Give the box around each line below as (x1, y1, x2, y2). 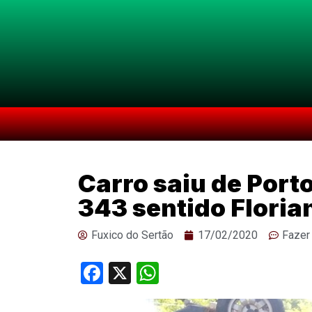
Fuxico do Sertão (91, 228, 173, 242)
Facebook (103, 260, 196, 286)
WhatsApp (159, 260, 259, 286)
